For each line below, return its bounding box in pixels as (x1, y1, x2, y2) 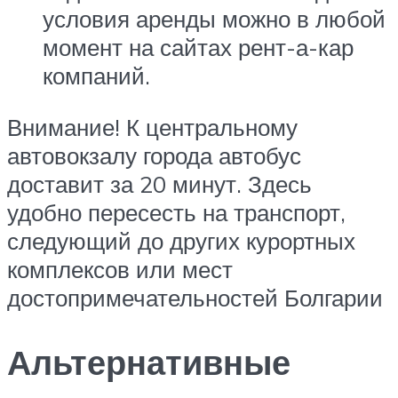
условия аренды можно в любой (43, 4, 386, 34)
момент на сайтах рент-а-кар (43, 33, 354, 62)
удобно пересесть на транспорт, (7, 197, 346, 227)
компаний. (43, 61, 150, 91)
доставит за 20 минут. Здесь (7, 169, 312, 198)
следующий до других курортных (7, 226, 355, 255)
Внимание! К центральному (7, 112, 298, 141)
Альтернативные (7, 339, 291, 384)
